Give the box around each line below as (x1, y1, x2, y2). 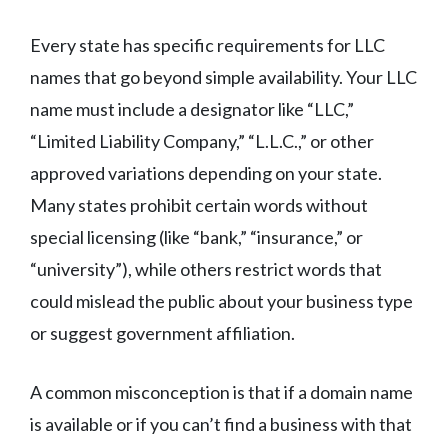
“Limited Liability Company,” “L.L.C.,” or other (30, 130, 374, 153)
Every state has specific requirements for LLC (30, 34, 385, 57)
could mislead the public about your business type (30, 290, 413, 313)
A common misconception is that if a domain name (30, 381, 413, 404)
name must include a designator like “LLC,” (30, 98, 354, 121)
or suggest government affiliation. (30, 322, 295, 345)
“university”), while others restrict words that (30, 258, 382, 281)
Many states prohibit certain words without (30, 194, 368, 217)
